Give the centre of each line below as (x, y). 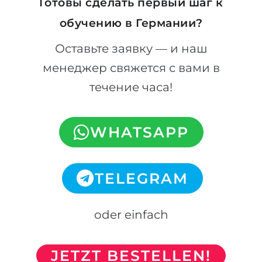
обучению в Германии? (131, 23)
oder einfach (131, 215)
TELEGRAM (141, 178)
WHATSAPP (139, 132)
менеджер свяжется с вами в (131, 68)
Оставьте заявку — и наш (131, 49)
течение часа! (131, 87)
